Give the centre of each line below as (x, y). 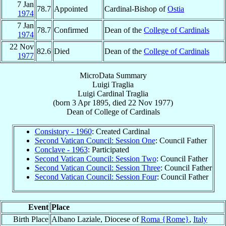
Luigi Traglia (113, 85)
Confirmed (71, 30)
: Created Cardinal (121, 132)
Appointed (71, 9)
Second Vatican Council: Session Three (97, 168)
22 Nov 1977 (149, 103)
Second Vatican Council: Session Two (95, 159)
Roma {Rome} (165, 219)
